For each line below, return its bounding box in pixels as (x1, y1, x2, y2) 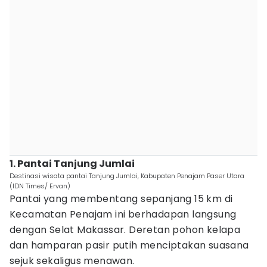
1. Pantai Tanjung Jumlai (10, 157, 135, 170)
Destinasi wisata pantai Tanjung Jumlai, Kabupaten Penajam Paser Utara (10, 171, 244, 181)
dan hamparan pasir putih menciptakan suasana (10, 238, 249, 252)
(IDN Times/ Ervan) (10, 181, 70, 191)
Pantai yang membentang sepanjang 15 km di (10, 192, 233, 206)
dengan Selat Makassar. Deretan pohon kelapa (10, 223, 241, 237)
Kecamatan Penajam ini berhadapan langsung (10, 207, 237, 221)
